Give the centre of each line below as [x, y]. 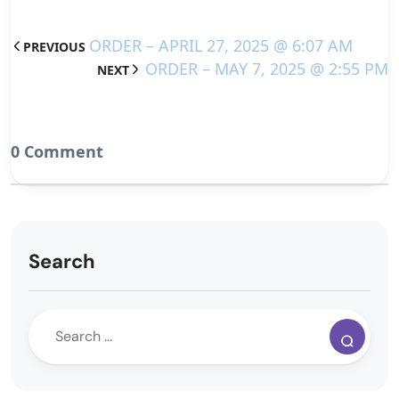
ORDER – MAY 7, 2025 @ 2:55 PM [267, 68]
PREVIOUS [54, 46]
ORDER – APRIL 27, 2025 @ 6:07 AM [221, 45]
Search [62, 261]
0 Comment [57, 151]
